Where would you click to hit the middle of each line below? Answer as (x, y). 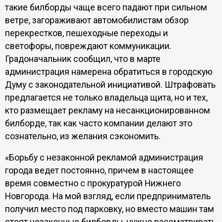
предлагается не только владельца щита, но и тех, (106, 97)
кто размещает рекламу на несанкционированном (107, 110)
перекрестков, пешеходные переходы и (86, 33)
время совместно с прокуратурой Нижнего (93, 184)
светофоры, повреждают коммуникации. (88, 46)
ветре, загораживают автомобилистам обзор (97, 20)
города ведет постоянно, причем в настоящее (99, 171)
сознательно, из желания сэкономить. (83, 136)
